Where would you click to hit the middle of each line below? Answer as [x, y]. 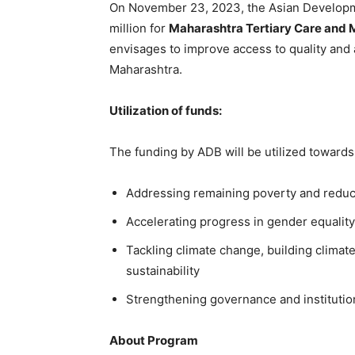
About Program [154, 340]
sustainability [163, 270]
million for [139, 28]
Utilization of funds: [166, 110]
